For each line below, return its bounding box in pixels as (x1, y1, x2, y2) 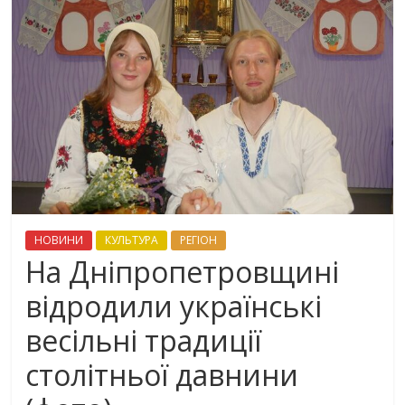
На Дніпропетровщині (25, 251, 340, 291)
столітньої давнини (25, 354, 299, 394)
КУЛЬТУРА (105, 231, 159, 248)
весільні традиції (25, 320, 262, 360)
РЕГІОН (180, 231, 218, 248)
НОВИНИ (34, 231, 84, 248)
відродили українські (25, 286, 323, 325)
